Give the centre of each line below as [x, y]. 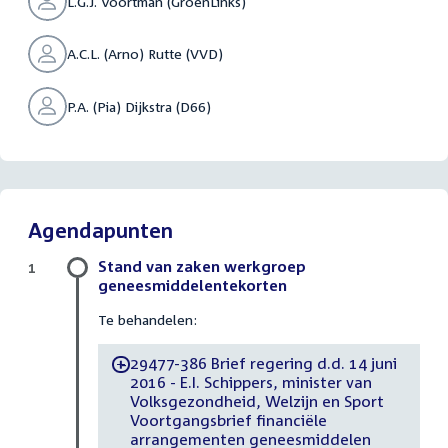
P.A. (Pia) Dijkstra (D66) [138, 106]
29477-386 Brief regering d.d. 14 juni [263, 363]
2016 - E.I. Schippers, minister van [250, 382]
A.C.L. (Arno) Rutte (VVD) [144, 54]
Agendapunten [100, 229]
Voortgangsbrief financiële [228, 420]
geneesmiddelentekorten [192, 284]
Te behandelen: [147, 319]
